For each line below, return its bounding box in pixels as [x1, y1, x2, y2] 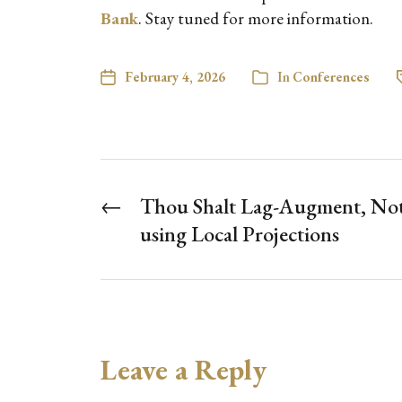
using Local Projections [140, 220, 339, 249]
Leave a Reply [100, 351, 267, 389]
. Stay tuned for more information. [138, 7, 373, 31]
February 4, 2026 [125, 68, 225, 86]
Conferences [293, 68, 370, 86]
